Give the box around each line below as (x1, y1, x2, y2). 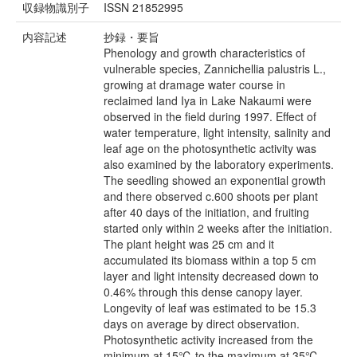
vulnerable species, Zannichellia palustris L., (104, 61, 326, 77)
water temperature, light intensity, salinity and (104, 124, 331, 141)
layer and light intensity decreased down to (104, 268, 319, 284)
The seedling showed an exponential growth (104, 172, 326, 189)
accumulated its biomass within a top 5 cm (104, 252, 316, 269)
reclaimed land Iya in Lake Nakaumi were (104, 92, 312, 109)
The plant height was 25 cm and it (104, 236, 274, 253)
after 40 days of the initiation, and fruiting (104, 204, 309, 221)
